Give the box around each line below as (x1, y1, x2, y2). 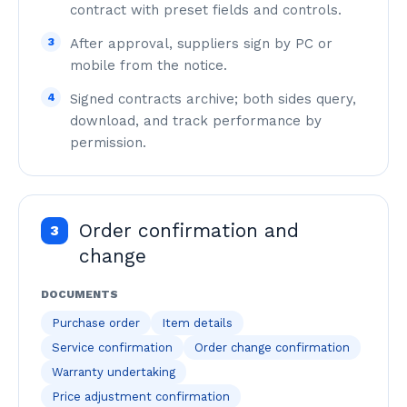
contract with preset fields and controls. (70, 2, 342, 18)
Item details (162, 316, 233, 330)
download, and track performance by (70, 113, 322, 129)
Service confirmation (52, 341, 173, 354)
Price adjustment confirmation (52, 390, 230, 403)
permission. (70, 134, 146, 151)
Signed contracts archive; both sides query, (70, 91, 356, 107)
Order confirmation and (79, 219, 299, 242)
